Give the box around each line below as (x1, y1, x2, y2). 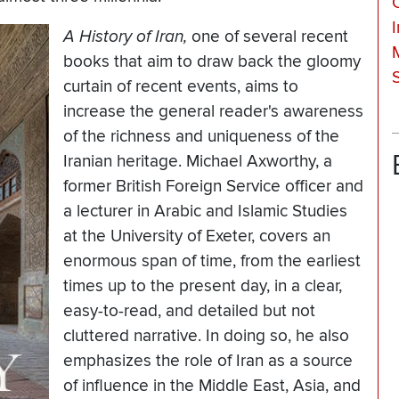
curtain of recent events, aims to (63, 77, 298, 98)
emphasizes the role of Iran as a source (63, 351, 353, 372)
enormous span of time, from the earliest (63, 251, 361, 273)
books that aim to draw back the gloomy (63, 52, 361, 73)
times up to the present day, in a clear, (63, 276, 342, 297)
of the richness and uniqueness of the (63, 126, 339, 148)
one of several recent (187, 27, 348, 48)
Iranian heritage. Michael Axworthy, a (63, 151, 332, 173)
